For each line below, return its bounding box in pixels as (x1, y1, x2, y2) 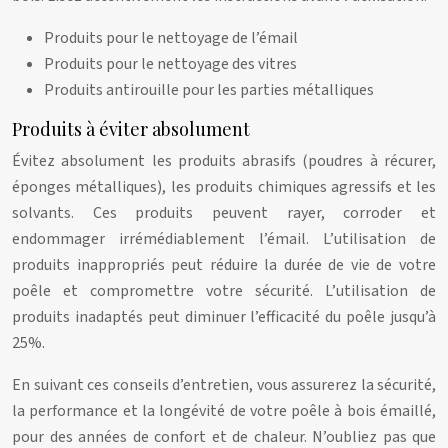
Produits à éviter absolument (12, 117, 250, 141)
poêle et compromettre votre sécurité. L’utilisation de (12, 280, 436, 302)
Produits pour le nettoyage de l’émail (44, 27, 298, 49)
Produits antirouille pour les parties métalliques (44, 79, 374, 101)
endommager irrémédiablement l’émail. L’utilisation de (12, 228, 436, 250)
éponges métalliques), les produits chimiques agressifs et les (12, 176, 436, 198)
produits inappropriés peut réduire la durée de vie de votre (12, 254, 436, 276)
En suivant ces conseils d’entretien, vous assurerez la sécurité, (12, 374, 436, 396)
